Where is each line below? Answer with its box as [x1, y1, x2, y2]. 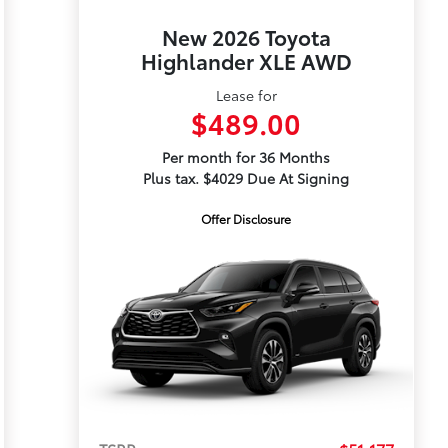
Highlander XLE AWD [140, 46, 352, 75]
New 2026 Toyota [161, 22, 331, 51]
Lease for [215, 85, 277, 105]
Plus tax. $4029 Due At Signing [143, 168, 350, 188]
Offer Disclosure [201, 210, 292, 227]
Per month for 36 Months [162, 147, 331, 167]
